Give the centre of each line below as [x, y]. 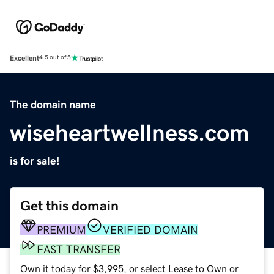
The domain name [53, 104]
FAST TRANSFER [79, 249]
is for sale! [35, 161]
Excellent [24, 58]
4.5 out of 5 [55, 58]
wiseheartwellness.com [130, 132]
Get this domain [69, 206]
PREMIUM [61, 230]
